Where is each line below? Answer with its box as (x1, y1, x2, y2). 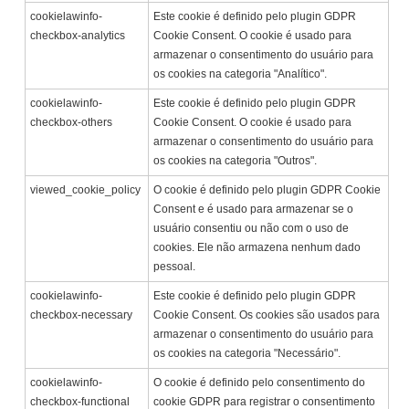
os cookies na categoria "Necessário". (153, 347, 341, 361)
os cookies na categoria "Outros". (153, 154, 318, 168)
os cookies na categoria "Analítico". (153, 68, 328, 81)
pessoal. (153, 260, 196, 274)
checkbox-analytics (30, 29, 126, 43)
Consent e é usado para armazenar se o (153, 203, 354, 216)
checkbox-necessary (30, 309, 133, 322)
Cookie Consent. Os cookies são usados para (153, 309, 381, 322)
